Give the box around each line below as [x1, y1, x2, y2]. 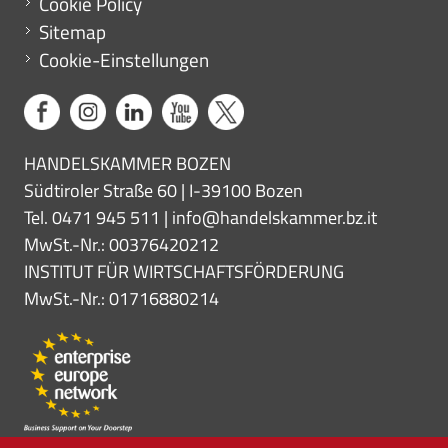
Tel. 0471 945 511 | [24, 203, 172, 231]
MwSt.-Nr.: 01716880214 [24, 284, 219, 312]
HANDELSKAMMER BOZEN [24, 149, 231, 177]
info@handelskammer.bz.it [172, 203, 377, 231]
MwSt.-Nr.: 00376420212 [24, 230, 219, 258]
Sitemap [39, 16, 106, 46]
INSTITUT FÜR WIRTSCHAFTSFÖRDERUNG [24, 257, 344, 285]
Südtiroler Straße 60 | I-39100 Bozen [24, 176, 303, 204]
